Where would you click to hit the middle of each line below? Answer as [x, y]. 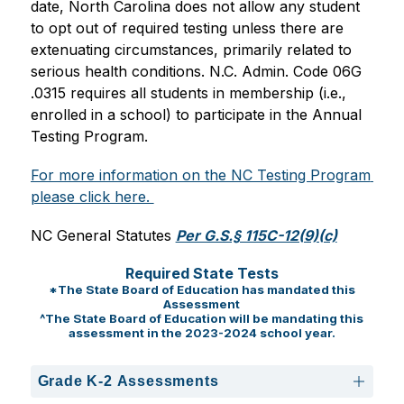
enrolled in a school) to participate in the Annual [196, 114]
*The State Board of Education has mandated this [202, 289]
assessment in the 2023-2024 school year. [202, 332]
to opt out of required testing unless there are [187, 28]
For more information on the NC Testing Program [200, 174]
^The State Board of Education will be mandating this [202, 318]
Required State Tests [202, 273]
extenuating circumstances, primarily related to [191, 49]
